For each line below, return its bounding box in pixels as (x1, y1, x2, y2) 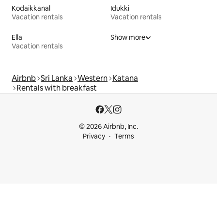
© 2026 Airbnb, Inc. (79, 122, 138, 131)
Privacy (83, 132, 105, 140)
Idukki (110, 3, 129, 13)
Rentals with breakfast (16, 82, 97, 93)
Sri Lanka (41, 73, 73, 83)
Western (77, 73, 108, 83)
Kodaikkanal (12, 3, 50, 13)
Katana (112, 73, 138, 83)
